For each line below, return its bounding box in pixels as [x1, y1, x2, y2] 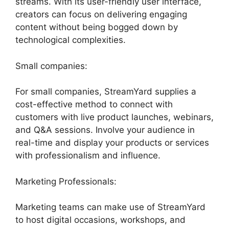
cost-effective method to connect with [15, 99, 173, 110]
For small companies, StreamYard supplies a [15, 86, 196, 97]
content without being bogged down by [15, 22, 178, 33]
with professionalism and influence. [15, 150, 161, 161]
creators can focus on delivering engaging [15, 9, 187, 20]
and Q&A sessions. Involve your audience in [15, 125, 195, 135]
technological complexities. [15, 35, 126, 45]
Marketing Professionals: [15, 176, 117, 187]
